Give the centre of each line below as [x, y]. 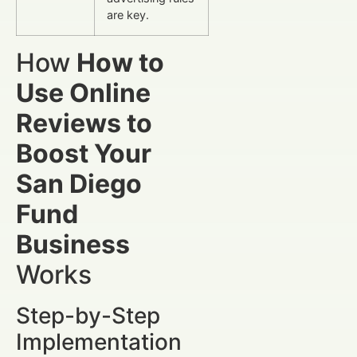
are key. [128, 14]
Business [73, 244]
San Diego [79, 183]
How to [120, 62]
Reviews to [84, 123]
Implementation [99, 341]
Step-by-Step [88, 315]
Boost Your [84, 153]
